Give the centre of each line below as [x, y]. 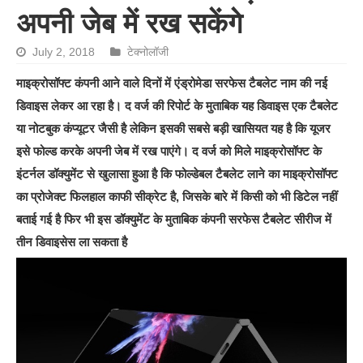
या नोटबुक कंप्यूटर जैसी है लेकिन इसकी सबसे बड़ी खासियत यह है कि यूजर [174, 128]
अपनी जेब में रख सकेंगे [130, 23]
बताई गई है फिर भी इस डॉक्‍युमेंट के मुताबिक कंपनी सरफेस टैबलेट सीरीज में [174, 219]
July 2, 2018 [64, 52]
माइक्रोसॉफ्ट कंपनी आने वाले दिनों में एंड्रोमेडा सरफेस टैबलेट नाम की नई [172, 83]
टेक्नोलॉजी [148, 52]
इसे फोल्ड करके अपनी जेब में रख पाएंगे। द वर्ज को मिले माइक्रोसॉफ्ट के [169, 151]
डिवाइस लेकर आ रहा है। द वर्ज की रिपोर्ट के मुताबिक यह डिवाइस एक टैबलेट [177, 105]
